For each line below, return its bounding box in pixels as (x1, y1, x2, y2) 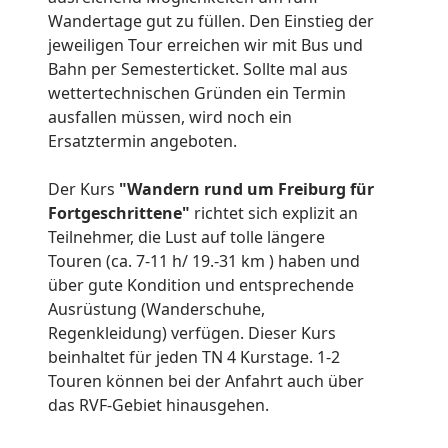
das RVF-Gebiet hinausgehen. (48, 394, 269, 417)
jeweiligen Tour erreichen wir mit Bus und (48, 34, 363, 57)
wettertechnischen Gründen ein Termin (48, 82, 346, 105)
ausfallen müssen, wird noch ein (48, 106, 292, 129)
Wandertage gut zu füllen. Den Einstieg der (48, 10, 374, 33)
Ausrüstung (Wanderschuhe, (48, 298, 265, 321)
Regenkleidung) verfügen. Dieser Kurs (48, 322, 336, 345)
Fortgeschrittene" (48, 202, 194, 225)
